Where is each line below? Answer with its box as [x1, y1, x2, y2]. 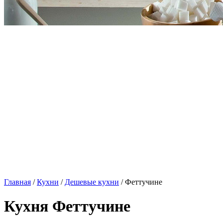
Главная [4, 178, 31, 186]
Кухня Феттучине [4, 197, 130, 216]
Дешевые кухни [65, 178, 119, 186]
